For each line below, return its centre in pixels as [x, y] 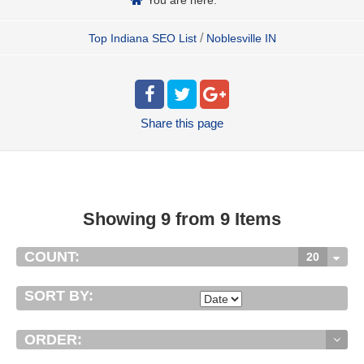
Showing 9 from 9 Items [182, 219]
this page [199, 123]
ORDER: [53, 339]
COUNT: [52, 256]
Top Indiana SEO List [142, 38]
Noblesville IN [241, 38]
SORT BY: [59, 295]
